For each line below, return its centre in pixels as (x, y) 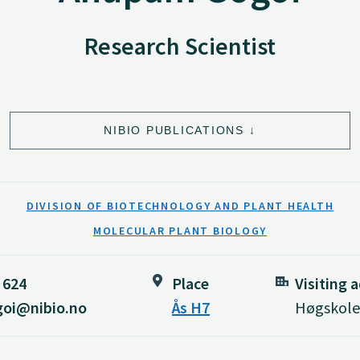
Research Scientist (180, 46)
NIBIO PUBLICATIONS (174, 130)
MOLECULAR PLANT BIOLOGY (180, 230)
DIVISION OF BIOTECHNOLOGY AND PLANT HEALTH (180, 206)
